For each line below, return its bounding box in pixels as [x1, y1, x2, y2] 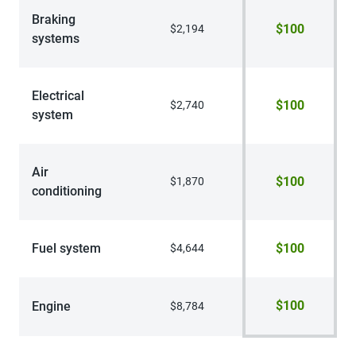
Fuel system [32, 240, 101, 256]
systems [32, 30, 79, 46]
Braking [32, 11, 75, 27]
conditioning [32, 183, 102, 199]
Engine [32, 298, 71, 314]
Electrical [32, 87, 84, 103]
